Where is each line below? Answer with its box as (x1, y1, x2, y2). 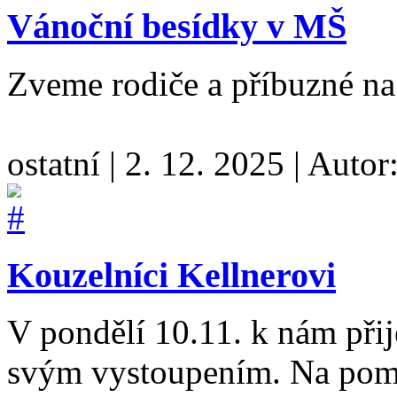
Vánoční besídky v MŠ (7, 6, 346, 47)
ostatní (7, 144, 109, 183)
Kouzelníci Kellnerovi (7, 254, 336, 295)
